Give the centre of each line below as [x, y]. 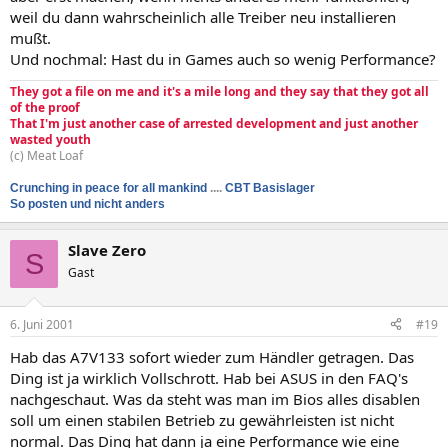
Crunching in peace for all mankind [108, 188]
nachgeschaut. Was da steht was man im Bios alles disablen [215, 398]
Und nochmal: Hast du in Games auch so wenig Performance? [223, 59]
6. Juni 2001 [42, 324]
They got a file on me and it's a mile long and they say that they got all [219, 91]
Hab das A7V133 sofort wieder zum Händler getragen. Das [212, 356]
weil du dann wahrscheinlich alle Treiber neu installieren [203, 17]
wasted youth [50, 139]
